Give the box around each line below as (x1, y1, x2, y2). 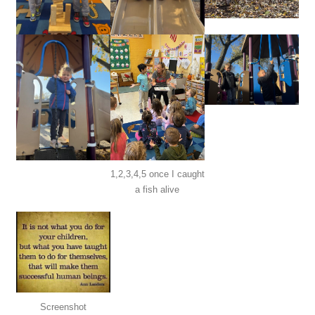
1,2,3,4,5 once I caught (110, 168, 205, 179)
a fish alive (135, 184, 180, 195)
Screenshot (39, 301, 86, 312)
